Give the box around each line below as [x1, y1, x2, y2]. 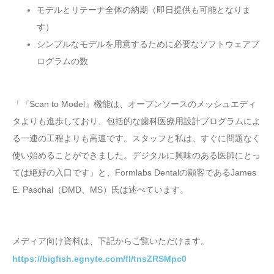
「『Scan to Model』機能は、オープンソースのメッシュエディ [12, 99, 256, 109]
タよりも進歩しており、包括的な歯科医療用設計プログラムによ [12, 116, 261, 127]
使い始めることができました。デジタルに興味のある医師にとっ [12, 150, 261, 161]
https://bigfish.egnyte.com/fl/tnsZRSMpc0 [12, 254, 187, 264]
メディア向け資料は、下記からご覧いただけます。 [12, 236, 209, 246]
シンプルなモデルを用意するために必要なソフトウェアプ [37, 39, 259, 50]
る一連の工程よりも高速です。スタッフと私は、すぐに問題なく [12, 133, 261, 144]
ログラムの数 [37, 56, 88, 67]
